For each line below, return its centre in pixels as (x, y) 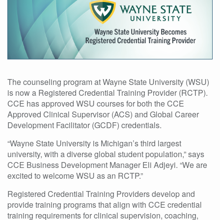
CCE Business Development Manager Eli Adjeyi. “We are (107, 165)
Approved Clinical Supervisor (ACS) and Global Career (103, 114)
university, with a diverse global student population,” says (106, 154)
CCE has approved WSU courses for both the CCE (96, 103)
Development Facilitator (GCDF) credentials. (87, 125)
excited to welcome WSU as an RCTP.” (75, 175)
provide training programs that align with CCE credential (105, 204)
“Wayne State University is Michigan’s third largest (94, 143)
